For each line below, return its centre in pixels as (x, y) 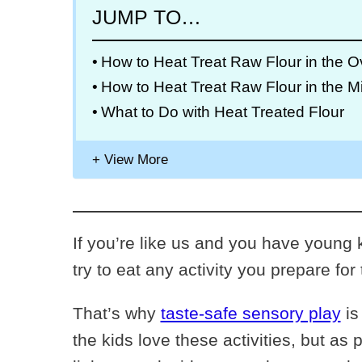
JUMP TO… (146, 17)
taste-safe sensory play (250, 314)
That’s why (116, 314)
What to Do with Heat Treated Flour (222, 112)
